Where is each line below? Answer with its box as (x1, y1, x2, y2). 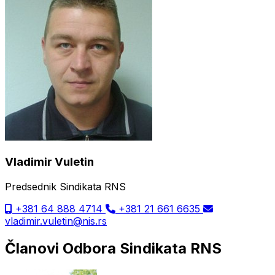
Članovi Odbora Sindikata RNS (5, 239, 222, 257)
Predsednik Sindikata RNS (5, 180, 126, 193)
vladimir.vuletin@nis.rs (5, 214, 107, 227)
